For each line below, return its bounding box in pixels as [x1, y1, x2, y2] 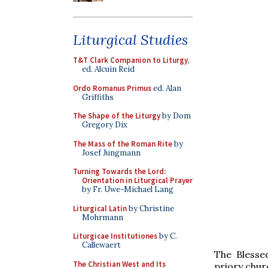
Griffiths [82, 92, 114, 102]
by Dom [160, 111, 191, 121]
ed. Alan [151, 83, 181, 93]
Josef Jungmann [82, 147, 141, 158]
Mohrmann [82, 212, 123, 223]
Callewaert [82, 240, 121, 250]
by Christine [127, 203, 174, 214]
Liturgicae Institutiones [73, 231, 157, 241]
